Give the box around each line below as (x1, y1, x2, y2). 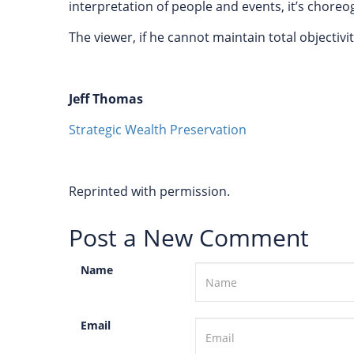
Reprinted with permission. (69, 183, 233, 200)
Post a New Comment (69, 221, 309, 254)
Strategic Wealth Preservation (69, 121, 247, 138)
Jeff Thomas (69, 90, 143, 107)
